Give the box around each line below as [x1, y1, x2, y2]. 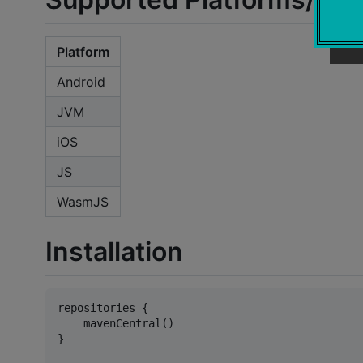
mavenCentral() [58, 317, 174, 331]
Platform [57, 44, 109, 61]
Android [57, 74, 105, 91]
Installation [45, 235, 183, 267]
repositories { [58, 301, 148, 315]
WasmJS [57, 194, 109, 211]
